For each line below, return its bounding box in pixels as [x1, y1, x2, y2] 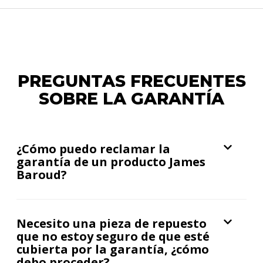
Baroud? [16, 167, 67, 183]
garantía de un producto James [16, 154, 205, 170]
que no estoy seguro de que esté [16, 228, 210, 244]
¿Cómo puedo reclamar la [16, 141, 170, 157]
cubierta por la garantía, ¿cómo [16, 241, 209, 257]
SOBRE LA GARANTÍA [39, 89, 224, 109]
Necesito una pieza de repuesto [16, 215, 207, 231]
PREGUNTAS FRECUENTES [17, 71, 246, 91]
